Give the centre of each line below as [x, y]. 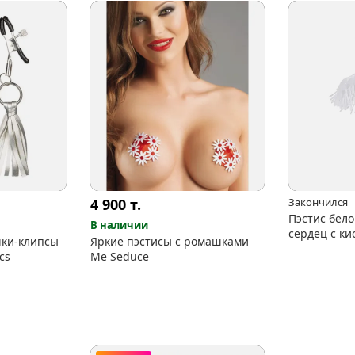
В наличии [119, 225]
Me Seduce [120, 256]
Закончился [318, 202]
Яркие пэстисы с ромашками [170, 241]
